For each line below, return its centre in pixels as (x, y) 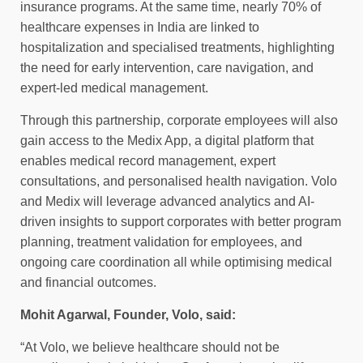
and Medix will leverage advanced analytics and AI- (167, 201)
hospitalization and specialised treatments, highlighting (177, 47)
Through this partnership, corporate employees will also (179, 120)
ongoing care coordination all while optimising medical (176, 262)
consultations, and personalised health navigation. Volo (179, 181)
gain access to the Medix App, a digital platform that (167, 140)
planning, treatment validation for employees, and (161, 241)
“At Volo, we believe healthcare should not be (150, 347)
